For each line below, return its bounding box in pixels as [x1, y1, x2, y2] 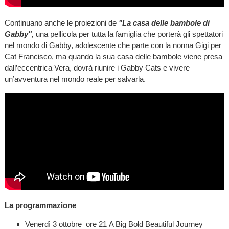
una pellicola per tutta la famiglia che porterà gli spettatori [35, 29, 223, 38]
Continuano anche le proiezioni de [4, 18, 119, 27]
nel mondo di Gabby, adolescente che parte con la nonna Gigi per [4, 40, 221, 50]
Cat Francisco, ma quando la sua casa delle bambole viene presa [4, 52, 222, 61]
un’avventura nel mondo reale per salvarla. [4, 74, 146, 83]
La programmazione [4, 200, 76, 210]
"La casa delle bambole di [118, 18, 210, 27]
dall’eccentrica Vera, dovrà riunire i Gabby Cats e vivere [4, 63, 190, 72]
